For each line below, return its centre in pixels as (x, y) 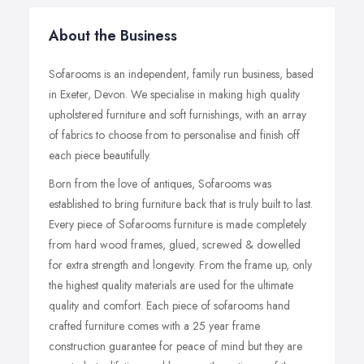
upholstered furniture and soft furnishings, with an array (178, 115)
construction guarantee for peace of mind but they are (175, 346)
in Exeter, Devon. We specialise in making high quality (174, 94)
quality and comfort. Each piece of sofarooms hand (169, 305)
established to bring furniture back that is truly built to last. (181, 204)
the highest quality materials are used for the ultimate (171, 285)
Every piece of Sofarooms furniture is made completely (178, 224)
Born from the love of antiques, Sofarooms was (160, 184)
